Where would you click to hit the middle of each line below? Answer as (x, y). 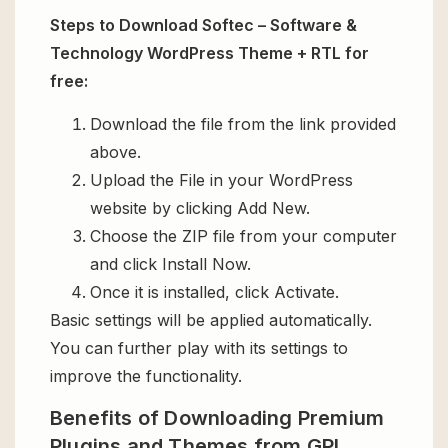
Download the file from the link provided (243, 123)
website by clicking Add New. (200, 207)
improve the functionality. (146, 375)
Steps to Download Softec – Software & (203, 25)
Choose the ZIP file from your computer (243, 235)
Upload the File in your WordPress (221, 179)
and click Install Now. (170, 263)
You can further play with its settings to (199, 347)
